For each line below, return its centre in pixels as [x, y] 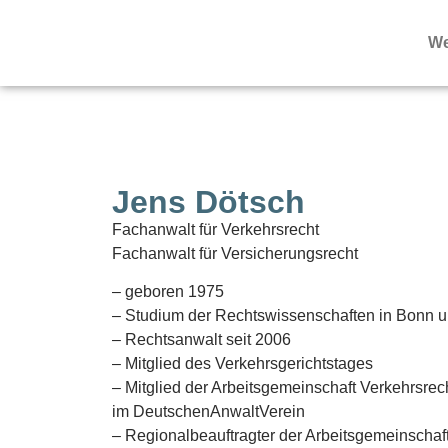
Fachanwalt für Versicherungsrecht [235, 253]
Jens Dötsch [208, 202]
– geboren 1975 [168, 292]
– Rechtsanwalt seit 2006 [201, 340]
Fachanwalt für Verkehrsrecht [215, 229]
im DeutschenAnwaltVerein [208, 412]
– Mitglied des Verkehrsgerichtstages [242, 364]
